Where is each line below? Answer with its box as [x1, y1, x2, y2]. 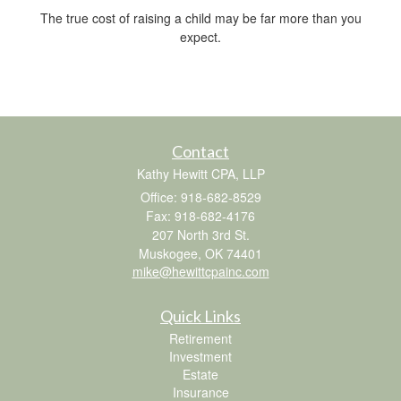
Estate [183, 364, 218, 383]
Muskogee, [139, 243, 201, 262]
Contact [172, 141, 229, 161]
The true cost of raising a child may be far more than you [39, 8, 362, 27]
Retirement [169, 328, 232, 347]
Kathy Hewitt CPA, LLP [136, 164, 265, 183]
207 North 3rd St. [151, 225, 250, 243]
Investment [169, 346, 232, 365]
